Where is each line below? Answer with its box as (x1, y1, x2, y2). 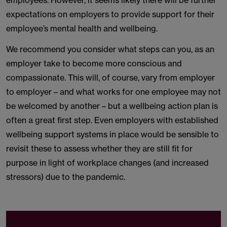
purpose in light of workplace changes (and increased (6, 158, 209, 168)
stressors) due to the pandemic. (6, 172, 125, 182)
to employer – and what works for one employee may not (6, 87, 221, 97)
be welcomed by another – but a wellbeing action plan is (6, 101, 218, 111)
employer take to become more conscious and (6, 58, 182, 68)
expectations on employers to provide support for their (6, 9, 214, 19)
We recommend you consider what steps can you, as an (6, 44, 214, 54)
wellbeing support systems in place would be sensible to (6, 129, 219, 139)
